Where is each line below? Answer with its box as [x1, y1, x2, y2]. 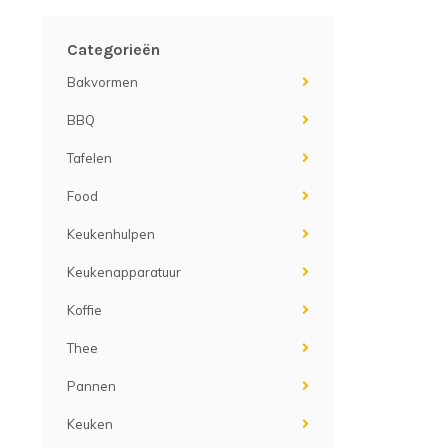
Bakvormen [67, 74, 138, 90]
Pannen [67, 378, 116, 394]
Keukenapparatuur [67, 264, 181, 280]
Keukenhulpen [67, 226, 155, 242]
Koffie [67, 302, 102, 318]
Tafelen [67, 150, 112, 166]
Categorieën [67, 40, 160, 59]
